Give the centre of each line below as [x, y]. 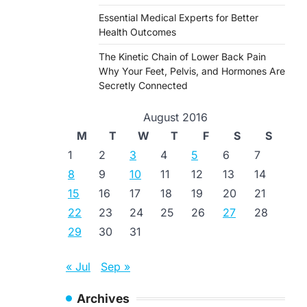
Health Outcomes [137, 32]
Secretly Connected [143, 85]
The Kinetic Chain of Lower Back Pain [182, 57]
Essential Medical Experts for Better [179, 17]
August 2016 [175, 117]
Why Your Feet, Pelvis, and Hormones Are [192, 71]
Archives [103, 298]
